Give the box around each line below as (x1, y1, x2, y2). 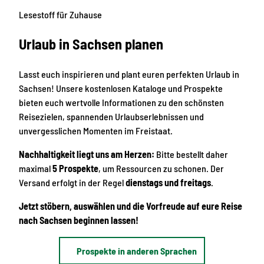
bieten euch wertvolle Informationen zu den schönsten (19, 96, 224, 108)
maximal (19, 162, 52, 174)
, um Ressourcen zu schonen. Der (98, 162, 224, 174)
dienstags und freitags (126, 176, 211, 188)
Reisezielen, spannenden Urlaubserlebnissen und (19, 110, 204, 122)
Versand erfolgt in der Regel (19, 176, 126, 188)
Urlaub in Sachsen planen (19, 35, 163, 53)
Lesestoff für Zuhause (19, 9, 102, 21)
